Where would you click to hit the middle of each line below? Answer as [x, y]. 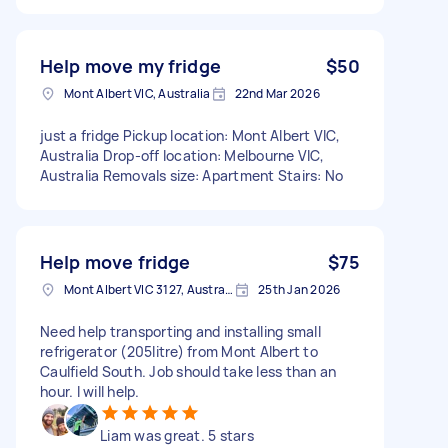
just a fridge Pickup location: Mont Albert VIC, [190, 135]
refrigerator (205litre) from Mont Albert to [179, 351]
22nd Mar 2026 [277, 93]
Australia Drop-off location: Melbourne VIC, [182, 155]
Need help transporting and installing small [180, 331]
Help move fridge [115, 261]
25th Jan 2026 [299, 289]
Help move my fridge [130, 65]
